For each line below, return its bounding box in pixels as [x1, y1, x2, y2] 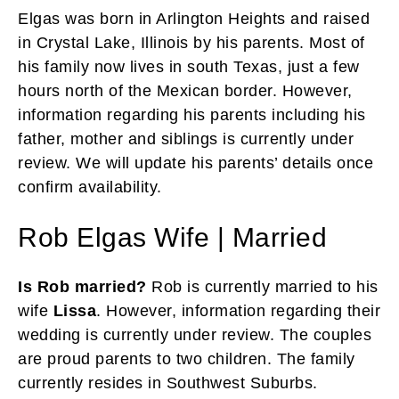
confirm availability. [18, 177, 162, 196]
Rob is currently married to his [151, 277, 379, 296]
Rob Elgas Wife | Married [18, 222, 327, 252]
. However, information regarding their [96, 301, 380, 320]
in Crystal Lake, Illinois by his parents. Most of [18, 33, 365, 52]
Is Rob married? [18, 277, 151, 296]
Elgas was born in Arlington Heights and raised [18, 9, 370, 28]
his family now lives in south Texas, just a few [18, 57, 360, 76]
